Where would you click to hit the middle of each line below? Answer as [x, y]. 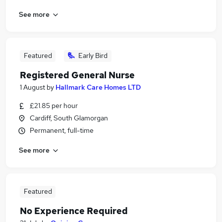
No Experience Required [74, 211]
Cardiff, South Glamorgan [69, 118]
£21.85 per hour [54, 106]
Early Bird [93, 55]
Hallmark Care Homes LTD [98, 87]
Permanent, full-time [62, 130]
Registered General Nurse [77, 75]
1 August [32, 87]
